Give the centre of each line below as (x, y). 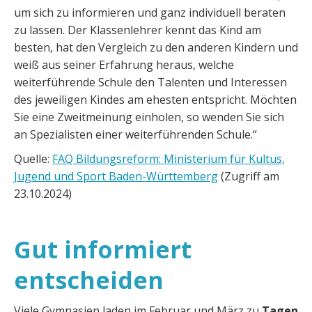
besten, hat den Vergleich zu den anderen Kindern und (156, 47)
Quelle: (33, 159)
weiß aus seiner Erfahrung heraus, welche (124, 65)
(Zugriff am (249, 176)
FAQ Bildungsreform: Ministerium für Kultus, (169, 159)
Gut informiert (103, 249)
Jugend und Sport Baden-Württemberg (116, 176)
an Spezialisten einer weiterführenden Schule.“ (135, 134)
